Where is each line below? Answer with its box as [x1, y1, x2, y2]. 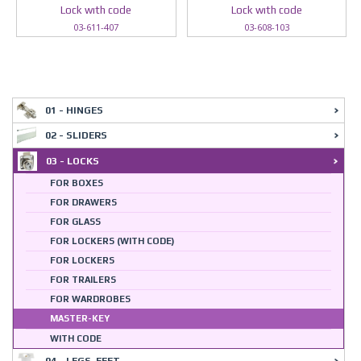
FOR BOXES [50, 178, 103, 188]
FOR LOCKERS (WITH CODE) [50, 236, 175, 246]
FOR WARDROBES [50, 294, 131, 304]
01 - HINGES [45, 105, 103, 116]
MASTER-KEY [50, 313, 110, 323]
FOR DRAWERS [50, 197, 117, 207]
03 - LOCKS [46, 156, 99, 167]
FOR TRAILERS [50, 275, 116, 284]
